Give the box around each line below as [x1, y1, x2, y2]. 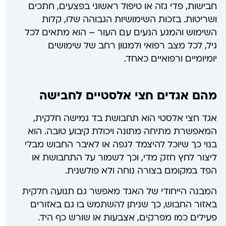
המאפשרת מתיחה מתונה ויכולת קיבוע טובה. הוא [27, 128, 217, 137]
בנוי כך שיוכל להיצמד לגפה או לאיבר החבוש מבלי [24, 141, 217, 150]
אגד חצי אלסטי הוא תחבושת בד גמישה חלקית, [33, 115, 217, 124]
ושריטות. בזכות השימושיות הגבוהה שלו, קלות [41, 15, 217, 24]
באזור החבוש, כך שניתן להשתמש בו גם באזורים [30, 200, 217, 209]
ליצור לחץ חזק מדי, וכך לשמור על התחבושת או [31, 154, 217, 163]
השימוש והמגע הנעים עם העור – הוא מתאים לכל [24, 28, 217, 37]
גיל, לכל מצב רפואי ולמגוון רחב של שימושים [47, 41, 217, 50]
